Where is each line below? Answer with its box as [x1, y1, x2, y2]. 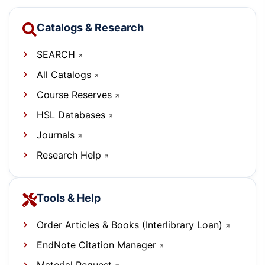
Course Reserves [36, 89, 112, 101]
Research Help [36, 149, 101, 161]
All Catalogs [36, 69, 91, 81]
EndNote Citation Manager [36, 239, 156, 251]
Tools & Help [37, 192, 101, 205]
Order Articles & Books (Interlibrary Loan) [36, 219, 222, 231]
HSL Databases [36, 109, 105, 121]
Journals [36, 129, 75, 141]
